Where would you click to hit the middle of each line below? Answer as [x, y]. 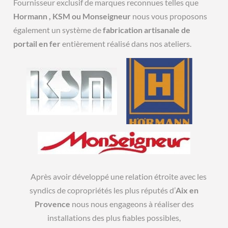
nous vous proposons [169, 16]
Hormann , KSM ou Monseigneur [72, 16]
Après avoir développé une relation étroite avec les [114, 177]
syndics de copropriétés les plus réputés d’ [103, 190]
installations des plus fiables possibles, [114, 218]
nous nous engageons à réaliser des [132, 204]
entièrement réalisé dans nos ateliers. [126, 44]
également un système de [58, 30]
